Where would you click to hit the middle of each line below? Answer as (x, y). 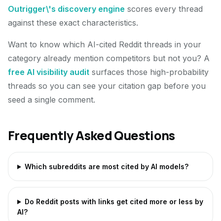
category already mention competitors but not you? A (109, 58)
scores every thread (164, 9)
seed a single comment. (52, 100)
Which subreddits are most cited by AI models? (106, 166)
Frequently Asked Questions (92, 135)
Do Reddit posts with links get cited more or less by (114, 202)
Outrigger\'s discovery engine (66, 9)
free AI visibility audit (49, 72)
